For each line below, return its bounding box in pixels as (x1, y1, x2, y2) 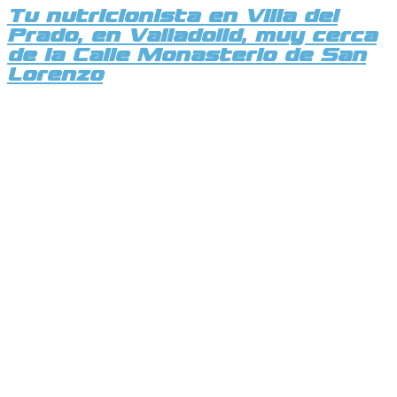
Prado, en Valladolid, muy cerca (7, 25, 377, 45)
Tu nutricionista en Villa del (7, 5, 338, 26)
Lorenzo (7, 64, 103, 84)
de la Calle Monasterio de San (7, 44, 366, 65)
